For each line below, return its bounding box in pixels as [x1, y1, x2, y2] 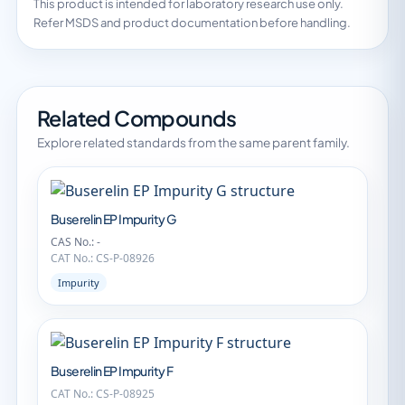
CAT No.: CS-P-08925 [51, 386, 155, 401]
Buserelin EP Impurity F [51, 363, 174, 379]
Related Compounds [37, 105, 237, 131]
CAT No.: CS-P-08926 [51, 250, 155, 266]
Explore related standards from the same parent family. [37, 135, 350, 150]
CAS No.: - [51, 234, 100, 250]
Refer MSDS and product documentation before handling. [33, 15, 351, 30]
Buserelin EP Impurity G [51, 211, 176, 227]
